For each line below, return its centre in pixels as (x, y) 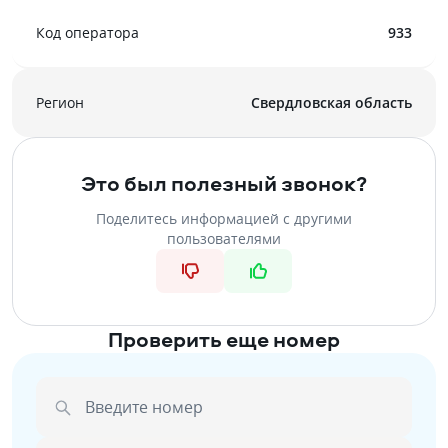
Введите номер (144, 407)
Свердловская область (331, 102)
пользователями (224, 238)
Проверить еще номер (224, 339)
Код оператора (87, 32)
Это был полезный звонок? (224, 183)
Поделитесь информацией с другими (224, 218)
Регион (60, 102)
